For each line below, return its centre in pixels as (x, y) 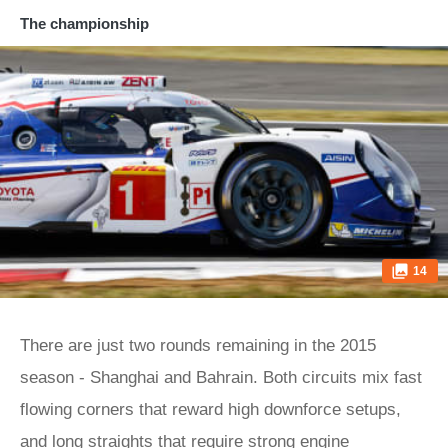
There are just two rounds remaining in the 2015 (198, 345)
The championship (84, 23)
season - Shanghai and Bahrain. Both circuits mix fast (221, 377)
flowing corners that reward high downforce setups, (210, 409)
